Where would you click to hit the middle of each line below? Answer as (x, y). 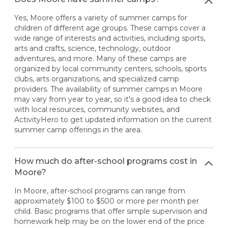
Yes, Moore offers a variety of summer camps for (101, 18)
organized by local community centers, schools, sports (110, 68)
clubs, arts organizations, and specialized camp (96, 79)
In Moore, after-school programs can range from (99, 191)
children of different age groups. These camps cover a (110, 28)
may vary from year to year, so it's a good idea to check (112, 99)
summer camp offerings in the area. (78, 130)
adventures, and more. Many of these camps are (100, 58)
